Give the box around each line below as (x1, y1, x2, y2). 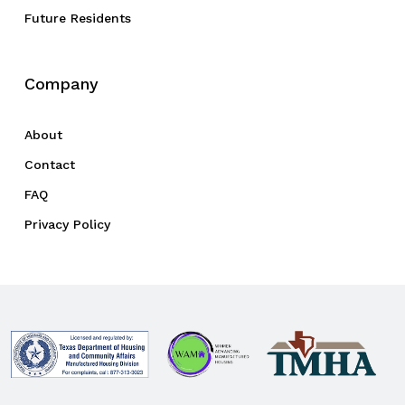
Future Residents (24, 11, 131, 26)
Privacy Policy (24, 217, 110, 232)
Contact (24, 157, 75, 173)
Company (24, 74, 99, 94)
